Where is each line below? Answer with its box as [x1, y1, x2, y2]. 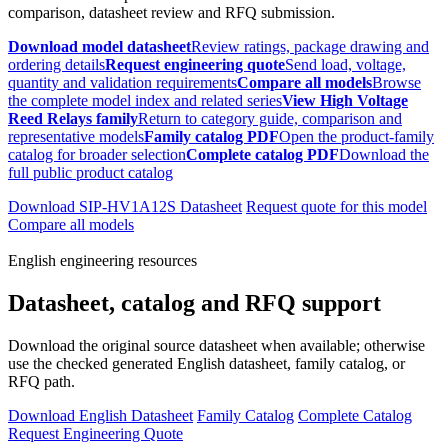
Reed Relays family [8, 110, 138, 128]
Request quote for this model [246, 198, 427, 216]
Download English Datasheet [8, 406, 193, 424]
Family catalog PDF [144, 128, 279, 146]
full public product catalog [8, 164, 173, 182]
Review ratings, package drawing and [191, 38, 429, 56]
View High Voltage [282, 92, 408, 110]
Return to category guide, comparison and [138, 110, 402, 128]
